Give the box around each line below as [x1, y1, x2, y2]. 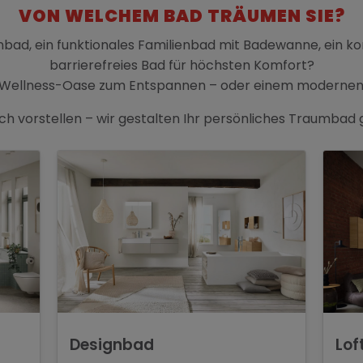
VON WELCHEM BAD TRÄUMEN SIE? [18, 4, 345, 28]
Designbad [70, 334, 155, 357]
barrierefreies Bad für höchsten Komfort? [49, 56, 314, 75]
